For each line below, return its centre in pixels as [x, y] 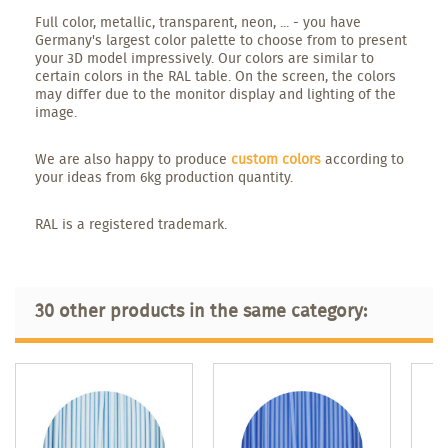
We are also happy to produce [131, 158]
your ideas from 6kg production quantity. [166, 176]
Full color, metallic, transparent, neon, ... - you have [198, 21]
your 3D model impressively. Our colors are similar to [204, 57]
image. [56, 111]
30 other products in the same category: [201, 310]
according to [362, 158]
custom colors [276, 158]
